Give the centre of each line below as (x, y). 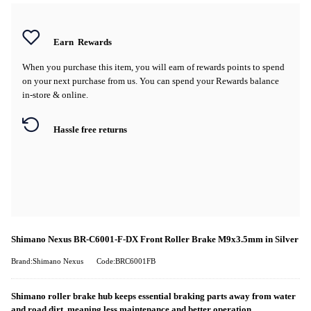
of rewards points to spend (236, 67)
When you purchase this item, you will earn (104, 67)
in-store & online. (55, 94)
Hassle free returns (90, 129)
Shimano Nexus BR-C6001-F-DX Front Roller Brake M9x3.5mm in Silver (155, 239)
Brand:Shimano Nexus (47, 261)
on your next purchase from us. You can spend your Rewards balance (151, 81)
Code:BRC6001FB (126, 261)
